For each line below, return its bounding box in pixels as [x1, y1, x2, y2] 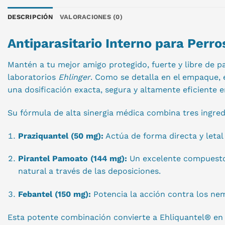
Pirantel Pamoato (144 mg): [18, 154, 127, 164]
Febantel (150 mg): [18, 189, 91, 199]
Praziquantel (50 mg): [18, 131, 103, 141]
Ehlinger [58, 72, 90, 82]
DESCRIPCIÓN [8, 13, 53, 21]
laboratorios [8, 72, 58, 82]
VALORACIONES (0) [59, 13, 123, 21]
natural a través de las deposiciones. [18, 166, 161, 176]
